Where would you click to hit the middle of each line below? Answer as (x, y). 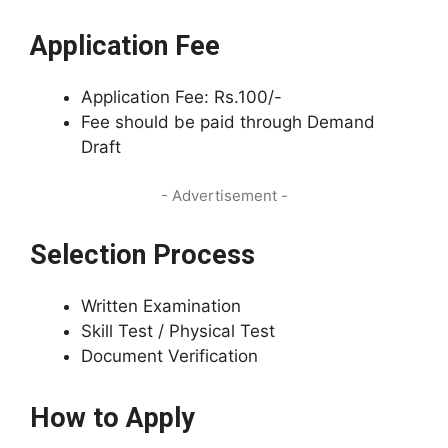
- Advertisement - (224, 195)
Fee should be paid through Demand (228, 121)
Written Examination (161, 306)
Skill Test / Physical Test (178, 331)
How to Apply (112, 418)
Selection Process (142, 255)
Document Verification (169, 356)
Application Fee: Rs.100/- (181, 96)
